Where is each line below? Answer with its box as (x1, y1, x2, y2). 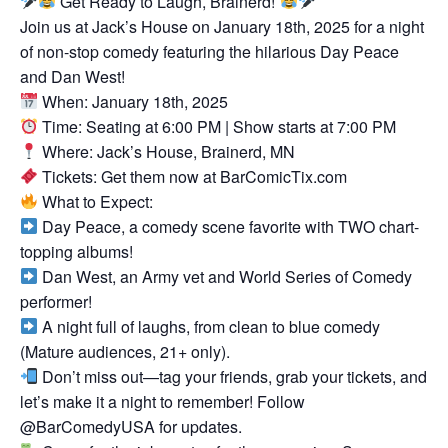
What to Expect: (38, 189, 154, 213)
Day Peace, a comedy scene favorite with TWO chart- (38, 214, 420, 238)
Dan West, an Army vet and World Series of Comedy (38, 264, 413, 288)
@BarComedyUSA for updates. (20, 414, 242, 438)
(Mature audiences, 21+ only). (20, 339, 230, 363)
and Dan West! (20, 64, 125, 88)
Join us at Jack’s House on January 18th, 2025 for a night (20, 14, 424, 38)
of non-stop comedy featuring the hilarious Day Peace (20, 39, 399, 63)
